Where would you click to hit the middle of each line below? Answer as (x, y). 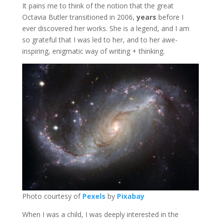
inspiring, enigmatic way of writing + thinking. (93, 51)
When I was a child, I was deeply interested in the (100, 215)
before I (171, 17)
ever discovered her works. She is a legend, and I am (106, 29)
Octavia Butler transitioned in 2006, (79, 17)
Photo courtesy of (52, 196)
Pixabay (130, 196)
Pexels (94, 196)
